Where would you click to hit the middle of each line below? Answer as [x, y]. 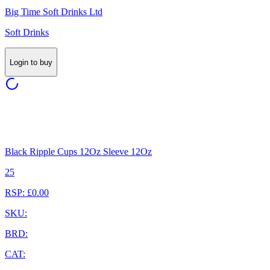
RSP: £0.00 [27, 192]
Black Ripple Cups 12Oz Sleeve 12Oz [78, 151]
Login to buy [31, 62]
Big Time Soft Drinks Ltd [54, 12]
